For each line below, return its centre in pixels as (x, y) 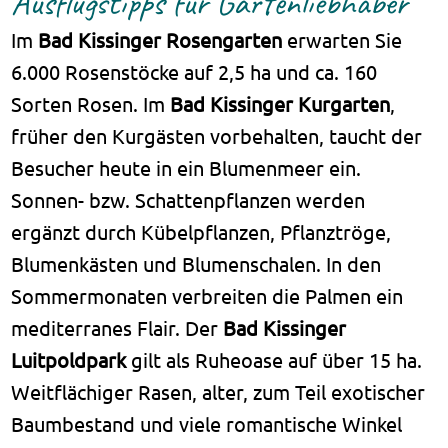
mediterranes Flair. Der (117, 328)
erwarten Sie (342, 40)
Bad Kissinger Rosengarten (160, 40)
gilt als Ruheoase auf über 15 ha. (274, 360)
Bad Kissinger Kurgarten (280, 104)
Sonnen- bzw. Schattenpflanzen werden (188, 200)
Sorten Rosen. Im (91, 104)
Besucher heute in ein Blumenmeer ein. (186, 168)
